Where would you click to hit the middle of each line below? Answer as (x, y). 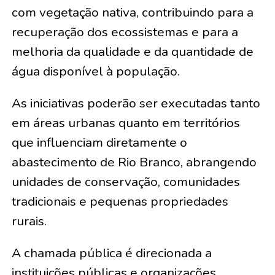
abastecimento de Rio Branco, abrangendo (134, 162)
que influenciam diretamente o (99, 143)
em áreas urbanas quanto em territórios (126, 123)
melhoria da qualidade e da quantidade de (132, 52)
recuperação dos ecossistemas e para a (125, 32)
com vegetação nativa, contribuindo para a (132, 13)
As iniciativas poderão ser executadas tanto (136, 103)
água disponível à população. (95, 72)
